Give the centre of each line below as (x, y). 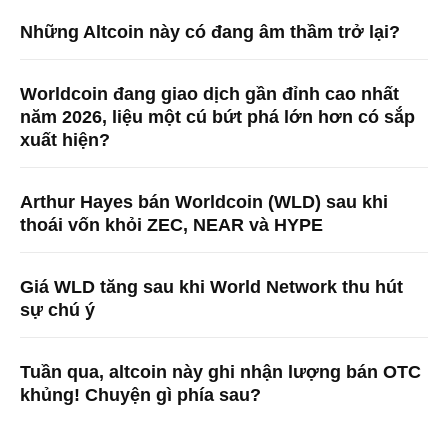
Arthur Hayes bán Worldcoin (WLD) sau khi (204, 202)
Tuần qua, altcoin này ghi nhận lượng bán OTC (220, 372)
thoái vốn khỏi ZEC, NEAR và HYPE (171, 225)
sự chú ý (57, 310)
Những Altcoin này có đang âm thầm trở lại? (210, 32)
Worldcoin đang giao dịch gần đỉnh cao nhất (209, 94)
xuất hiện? (65, 140)
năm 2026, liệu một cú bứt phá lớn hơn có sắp (217, 117)
